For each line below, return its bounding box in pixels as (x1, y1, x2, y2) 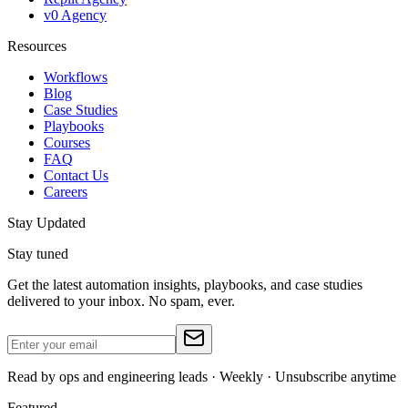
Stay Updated (7, 214, 86, 230)
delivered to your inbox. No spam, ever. (7, 292, 235, 309)
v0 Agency (44, 6, 107, 23)
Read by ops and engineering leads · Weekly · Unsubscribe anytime (7, 368, 396, 384)
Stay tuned (7, 245, 68, 261)
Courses (44, 134, 90, 150)
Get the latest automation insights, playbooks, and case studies (7, 276, 362, 292)
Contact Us (44, 167, 108, 183)
